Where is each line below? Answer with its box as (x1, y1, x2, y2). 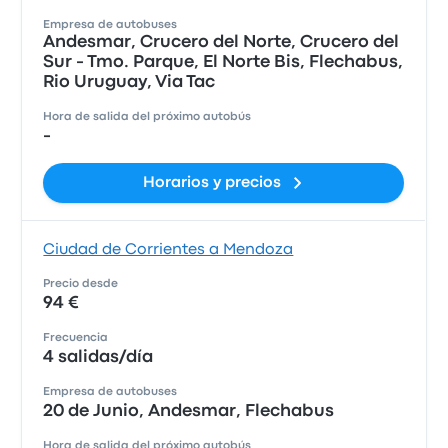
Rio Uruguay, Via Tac (43, 75, 216, 90)
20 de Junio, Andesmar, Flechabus (43, 404, 335, 419)
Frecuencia (43, 333, 109, 343)
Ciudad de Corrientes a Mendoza (43, 243, 294, 257)
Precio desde (43, 279, 119, 289)
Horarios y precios (142, 176, 281, 190)
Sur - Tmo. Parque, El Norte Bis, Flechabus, (43, 55, 404, 70)
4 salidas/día (43, 350, 154, 365)
